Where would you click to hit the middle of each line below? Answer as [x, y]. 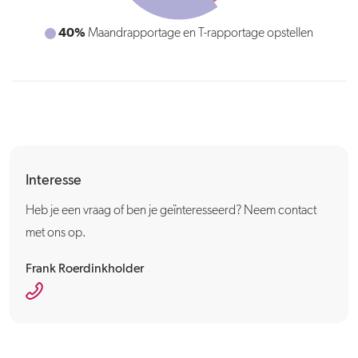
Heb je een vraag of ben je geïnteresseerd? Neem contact [171, 211]
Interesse [54, 181]
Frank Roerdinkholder [85, 269]
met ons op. [56, 233]
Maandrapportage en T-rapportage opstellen [199, 34]
